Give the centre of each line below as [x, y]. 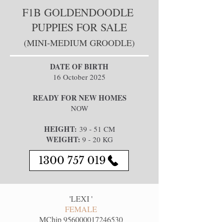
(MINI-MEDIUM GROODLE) [79, 43]
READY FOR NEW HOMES [79, 98]
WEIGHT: [63, 139]
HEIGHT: [60, 129]
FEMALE [81, 209]
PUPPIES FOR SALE [79, 27]
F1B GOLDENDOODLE [79, 12]
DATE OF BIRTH [79, 66]
